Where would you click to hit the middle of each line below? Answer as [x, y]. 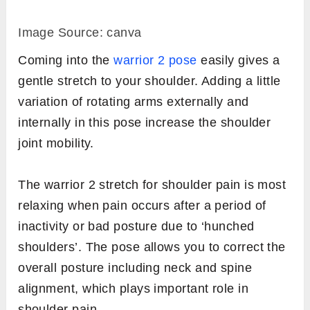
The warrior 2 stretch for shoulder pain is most [152, 185]
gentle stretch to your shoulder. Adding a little [149, 81]
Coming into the [66, 61]
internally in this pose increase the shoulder [145, 123]
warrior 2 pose [155, 61]
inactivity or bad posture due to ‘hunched [136, 227]
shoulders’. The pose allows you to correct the [152, 247]
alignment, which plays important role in [134, 289]
